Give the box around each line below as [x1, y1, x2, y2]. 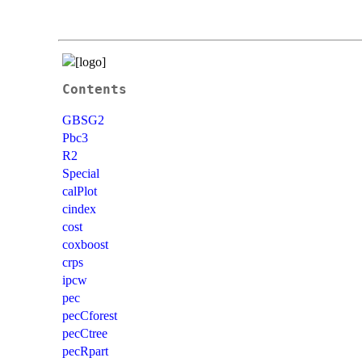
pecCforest [62, 308, 117, 322]
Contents [62, 82, 127, 97]
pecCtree [62, 326, 107, 340]
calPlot [62, 183, 97, 198]
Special [62, 166, 99, 180]
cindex [62, 201, 96, 216]
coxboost [62, 237, 108, 251]
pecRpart [62, 343, 108, 358]
